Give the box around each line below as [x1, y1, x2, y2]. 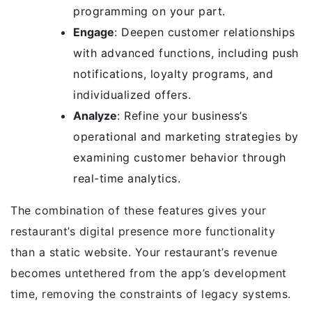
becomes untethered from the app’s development [10, 266, 287, 280]
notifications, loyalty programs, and [73, 67, 273, 81]
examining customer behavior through [73, 150, 286, 164]
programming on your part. [73, 4, 226, 18]
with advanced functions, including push [73, 46, 299, 60]
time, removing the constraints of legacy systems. [10, 287, 291, 301]
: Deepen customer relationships [114, 25, 295, 39]
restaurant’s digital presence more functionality [10, 224, 275, 238]
